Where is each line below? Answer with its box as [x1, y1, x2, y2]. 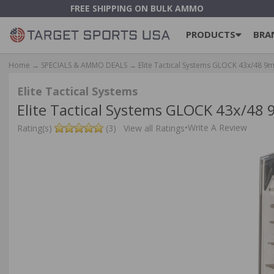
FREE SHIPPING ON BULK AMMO [70, 2, 204, 14]
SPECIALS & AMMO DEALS [41, 59, 127, 70]
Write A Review [188, 122, 247, 134]
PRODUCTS [185, 28, 235, 40]
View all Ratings [124, 122, 185, 135]
